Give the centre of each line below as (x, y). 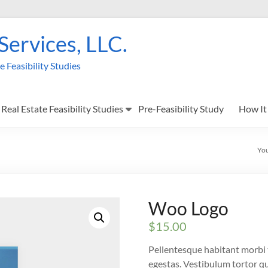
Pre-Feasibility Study (181, 109)
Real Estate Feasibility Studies (62, 109)
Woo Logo (189, 208)
